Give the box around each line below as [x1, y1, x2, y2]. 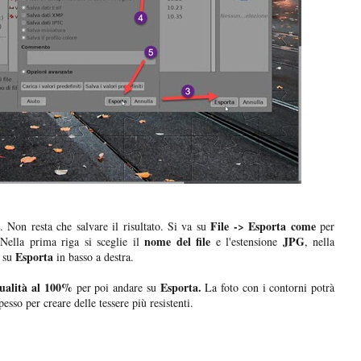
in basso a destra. [53, 249, 134, 265]
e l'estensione [210, 234, 278, 250]
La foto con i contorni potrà [201, 280, 335, 296]
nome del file [144, 233, 211, 251]
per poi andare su [72, 280, 160, 296]
